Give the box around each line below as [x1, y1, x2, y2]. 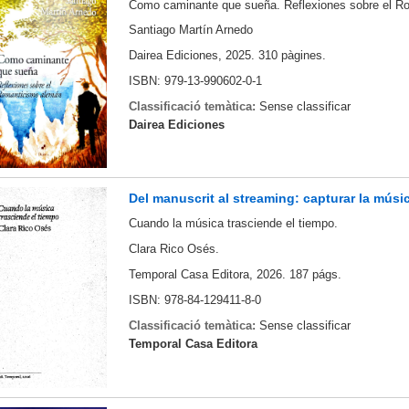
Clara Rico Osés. [128, 242, 219, 257]
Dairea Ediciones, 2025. [128, 48, 255, 63]
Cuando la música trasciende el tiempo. [128, 216, 338, 231]
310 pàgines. [257, 48, 326, 63]
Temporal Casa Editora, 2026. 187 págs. [128, 267, 341, 282]
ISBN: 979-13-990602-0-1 [128, 73, 266, 88]
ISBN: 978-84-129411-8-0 [128, 292, 261, 307]
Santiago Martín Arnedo [128, 23, 253, 37]
